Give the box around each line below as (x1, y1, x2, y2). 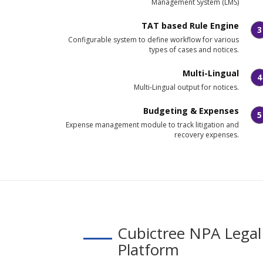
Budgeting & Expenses (143, 105, 239, 116)
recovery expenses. (174, 130, 239, 140)
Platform (117, 239, 180, 260)
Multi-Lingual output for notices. (134, 82, 239, 92)
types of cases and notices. (149, 45, 239, 55)
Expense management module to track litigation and (66, 120, 239, 130)
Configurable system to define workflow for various (68, 35, 239, 45)
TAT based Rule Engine (141, 20, 239, 31)
